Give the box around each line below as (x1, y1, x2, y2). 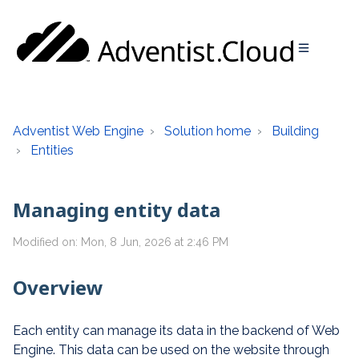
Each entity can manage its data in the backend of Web (13, 323, 340, 338)
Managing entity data (13, 196, 220, 223)
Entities (30, 143, 74, 158)
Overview (13, 274, 103, 301)
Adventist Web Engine (13, 123, 143, 139)
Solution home (164, 123, 251, 139)
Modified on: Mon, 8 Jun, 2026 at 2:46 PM (13, 236, 228, 248)
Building (272, 123, 319, 139)
